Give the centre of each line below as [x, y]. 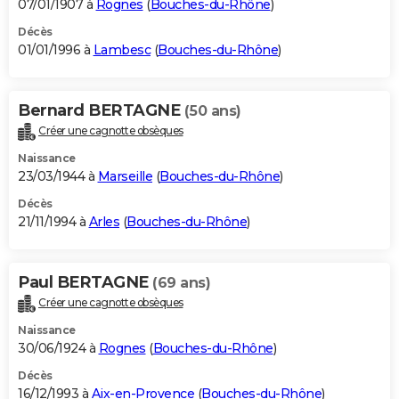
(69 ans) [181, 283]
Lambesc [122, 50]
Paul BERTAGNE [85, 283]
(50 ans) [212, 111]
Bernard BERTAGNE [101, 111]
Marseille [125, 177]
